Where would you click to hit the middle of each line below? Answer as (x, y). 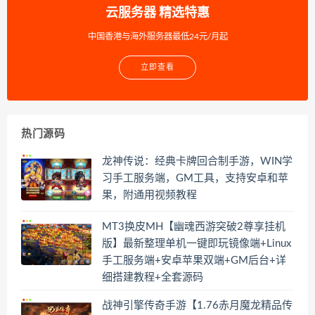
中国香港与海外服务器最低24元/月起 (157, 36)
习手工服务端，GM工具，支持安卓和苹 (195, 178)
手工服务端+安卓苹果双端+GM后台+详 (194, 260)
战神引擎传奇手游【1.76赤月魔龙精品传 (197, 305)
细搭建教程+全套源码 (153, 277)
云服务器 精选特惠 (157, 13)
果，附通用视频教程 (149, 195)
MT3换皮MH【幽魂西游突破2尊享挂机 (194, 226)
